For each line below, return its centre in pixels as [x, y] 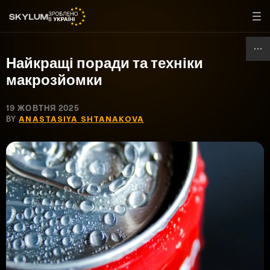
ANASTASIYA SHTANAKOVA [81, 119]
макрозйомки [54, 79]
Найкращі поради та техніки [105, 62]
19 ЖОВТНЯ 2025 [43, 108]
